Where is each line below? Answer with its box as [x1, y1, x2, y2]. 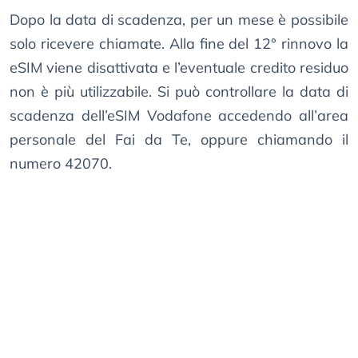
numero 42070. [10, 154, 112, 173]
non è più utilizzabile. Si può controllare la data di [10, 82, 348, 101]
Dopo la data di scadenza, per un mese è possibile [10, 10, 348, 30]
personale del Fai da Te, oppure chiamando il [10, 130, 348, 149]
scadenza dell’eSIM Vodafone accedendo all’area [10, 106, 348, 125]
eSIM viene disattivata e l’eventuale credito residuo [10, 58, 348, 78]
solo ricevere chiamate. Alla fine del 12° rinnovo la [10, 34, 348, 54]
